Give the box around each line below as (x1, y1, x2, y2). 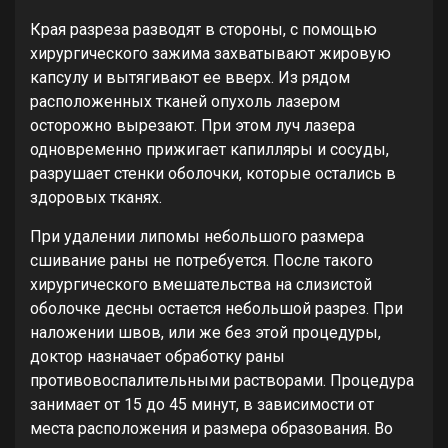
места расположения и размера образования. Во (30, 419, 393, 439)
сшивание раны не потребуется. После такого (30, 251, 373, 271)
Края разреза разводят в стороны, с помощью (30, 20, 377, 40)
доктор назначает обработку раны (30, 347, 285, 367)
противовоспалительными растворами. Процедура (30, 371, 414, 391)
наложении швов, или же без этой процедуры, (30, 323, 381, 343)
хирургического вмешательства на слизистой (30, 275, 372, 295)
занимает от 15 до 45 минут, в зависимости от (30, 395, 374, 415)
